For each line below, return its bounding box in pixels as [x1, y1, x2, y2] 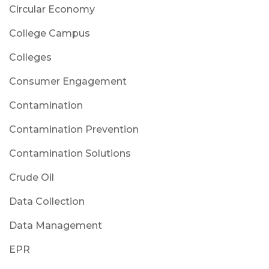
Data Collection [9, 195, 85, 207]
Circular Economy [9, 3, 95, 15]
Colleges [9, 51, 52, 63]
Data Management [9, 219, 102, 231]
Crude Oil [9, 171, 54, 183]
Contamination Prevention [9, 123, 139, 135]
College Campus [9, 27, 90, 39]
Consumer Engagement [9, 75, 127, 87]
